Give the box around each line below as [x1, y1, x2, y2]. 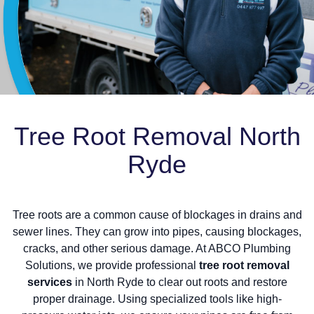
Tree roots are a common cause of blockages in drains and [12, 209, 302, 221]
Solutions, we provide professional [25, 259, 199, 272]
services [27, 276, 72, 289]
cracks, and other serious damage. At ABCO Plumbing [23, 243, 291, 255]
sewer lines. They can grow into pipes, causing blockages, [13, 226, 301, 238]
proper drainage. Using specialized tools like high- [32, 293, 282, 306]
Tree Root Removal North [13, 122, 301, 151]
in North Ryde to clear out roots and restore [71, 276, 287, 289]
